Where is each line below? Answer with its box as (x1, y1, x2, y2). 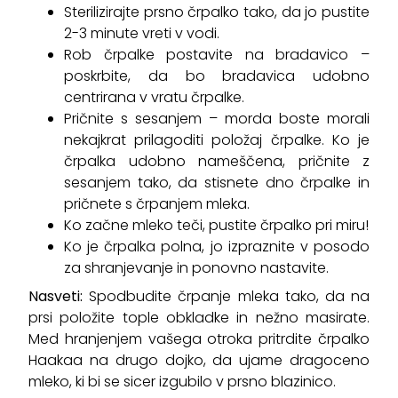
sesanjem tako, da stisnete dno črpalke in (64, 172, 370, 193)
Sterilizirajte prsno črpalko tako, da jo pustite (64, 2, 370, 22)
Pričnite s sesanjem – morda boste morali (64, 108, 370, 129)
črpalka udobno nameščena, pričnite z (64, 151, 370, 171)
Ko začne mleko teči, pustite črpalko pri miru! (64, 215, 369, 235)
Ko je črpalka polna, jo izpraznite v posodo (64, 236, 370, 257)
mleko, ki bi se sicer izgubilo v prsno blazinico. (28, 371, 336, 392)
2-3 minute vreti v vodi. (64, 23, 219, 44)
